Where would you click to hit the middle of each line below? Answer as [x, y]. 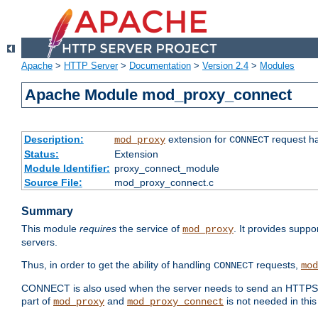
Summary [47, 212]
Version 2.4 [225, 66]
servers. [39, 242]
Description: [54, 139]
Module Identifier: [67, 169]
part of [37, 301]
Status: [41, 154]
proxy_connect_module [166, 169]
